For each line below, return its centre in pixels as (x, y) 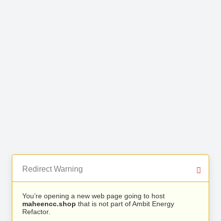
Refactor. (36, 212)
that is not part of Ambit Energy (125, 204)
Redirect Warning (53, 169)
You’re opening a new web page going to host (93, 196)
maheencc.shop (49, 204)
